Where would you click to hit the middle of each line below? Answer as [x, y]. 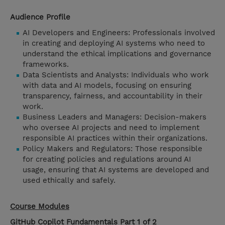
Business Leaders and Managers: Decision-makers [115, 117]
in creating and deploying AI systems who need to [114, 43]
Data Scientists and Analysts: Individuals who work [116, 75]
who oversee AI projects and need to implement [111, 128]
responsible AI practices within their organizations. [115, 138]
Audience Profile [40, 17]
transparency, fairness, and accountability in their [113, 96]
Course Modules [40, 207]
